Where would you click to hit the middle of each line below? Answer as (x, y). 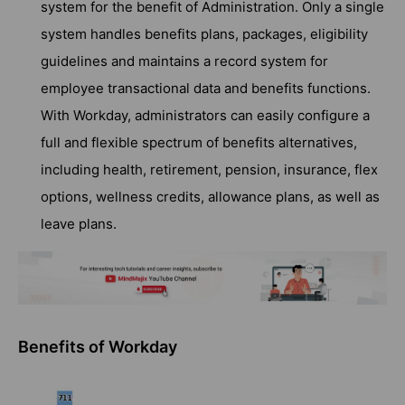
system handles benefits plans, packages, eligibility (204, 33)
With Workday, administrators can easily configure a (205, 115)
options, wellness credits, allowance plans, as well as (210, 196)
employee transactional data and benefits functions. (206, 88)
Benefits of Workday (98, 347)
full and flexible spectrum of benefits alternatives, (199, 142)
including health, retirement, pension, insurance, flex (209, 169)
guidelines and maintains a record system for (184, 61)
